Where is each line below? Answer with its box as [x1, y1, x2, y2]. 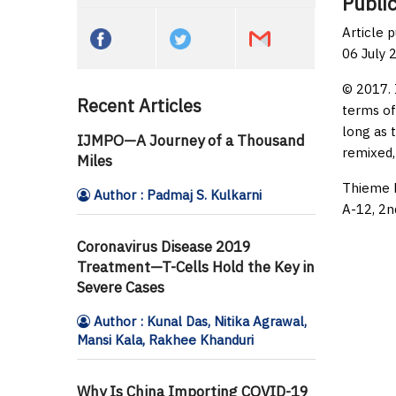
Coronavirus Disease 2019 [77, 236, 251, 256]
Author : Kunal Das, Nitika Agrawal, [90, 312, 307, 330]
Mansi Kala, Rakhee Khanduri [77, 331, 254, 348]
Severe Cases [77, 277, 164, 297]
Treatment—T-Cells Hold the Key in [77, 256, 315, 277]
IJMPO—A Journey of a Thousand [77, 130, 305, 150]
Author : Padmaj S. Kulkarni [90, 186, 262, 203]
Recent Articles [77, 93, 202, 118]
